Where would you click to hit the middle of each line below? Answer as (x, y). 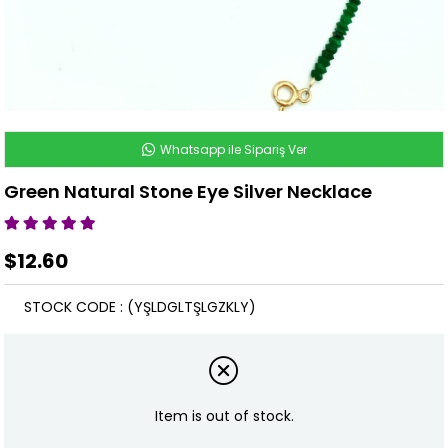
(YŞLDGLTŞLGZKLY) (192, 307)
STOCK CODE (70, 307)
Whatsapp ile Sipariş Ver (231, 150)
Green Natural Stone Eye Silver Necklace (188, 192)
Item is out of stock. (224, 416)
